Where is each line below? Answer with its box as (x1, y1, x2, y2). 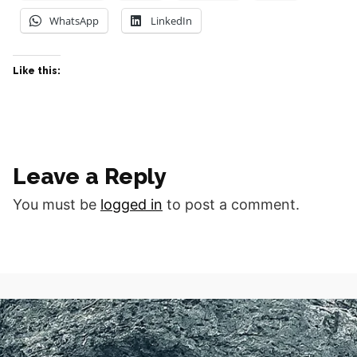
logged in (100, 195, 163, 213)
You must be (13, 195, 100, 213)
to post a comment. (163, 195, 300, 213)
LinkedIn (151, 13, 192, 28)
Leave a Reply (13, 163, 166, 190)
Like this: (13, 65, 61, 76)
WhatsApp (49, 13, 99, 28)
